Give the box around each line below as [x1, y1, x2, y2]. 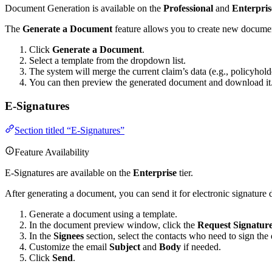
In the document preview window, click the [29, 220, 197, 231]
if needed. [181, 242, 221, 253]
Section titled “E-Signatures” [15, 125, 124, 136]
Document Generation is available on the [5, 3, 163, 13]
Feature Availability [15, 147, 89, 158]
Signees [53, 231, 84, 242]
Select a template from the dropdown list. [29, 55, 186, 66]
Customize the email [29, 242, 109, 253]
